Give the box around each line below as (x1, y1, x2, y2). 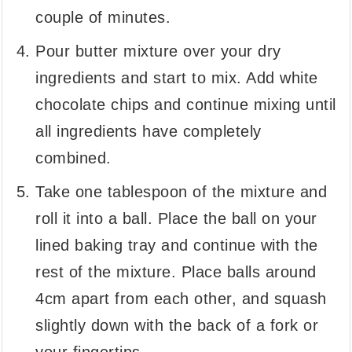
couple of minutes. (35, 9, 171, 27)
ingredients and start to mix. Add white (35, 69, 318, 87)
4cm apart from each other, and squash (35, 290, 327, 308)
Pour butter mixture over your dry (35, 42, 281, 60)
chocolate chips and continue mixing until (35, 96, 336, 114)
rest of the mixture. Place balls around (35, 263, 317, 281)
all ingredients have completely (35, 123, 262, 141)
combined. (35, 149, 112, 167)
